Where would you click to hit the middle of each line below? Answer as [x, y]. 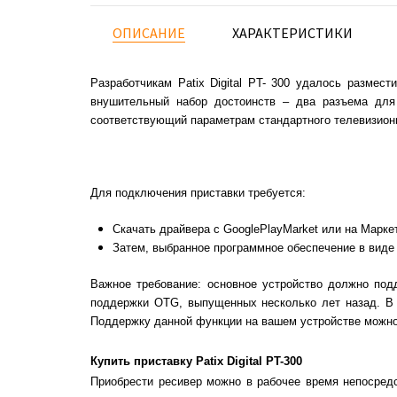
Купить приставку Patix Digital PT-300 [196, 361]
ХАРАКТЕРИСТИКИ [292, 33]
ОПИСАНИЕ [149, 33]
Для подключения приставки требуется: [200, 193]
